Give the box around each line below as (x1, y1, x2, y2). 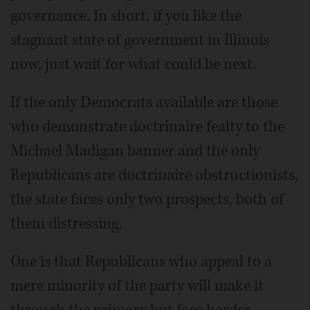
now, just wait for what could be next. (10, 53, 256, 75)
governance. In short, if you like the (10, 5, 241, 26)
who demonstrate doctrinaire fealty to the (10, 116, 284, 137)
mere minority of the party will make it (10, 275, 264, 296)
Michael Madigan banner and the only (10, 140, 259, 161)
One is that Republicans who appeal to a (10, 250, 272, 272)
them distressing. (10, 212, 122, 234)
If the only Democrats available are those (10, 91, 277, 113)
